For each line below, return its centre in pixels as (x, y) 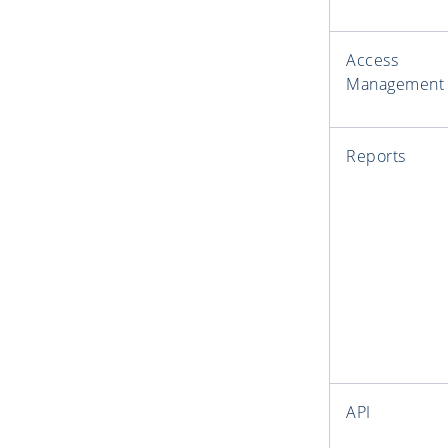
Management (395, 84)
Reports (376, 156)
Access (372, 60)
